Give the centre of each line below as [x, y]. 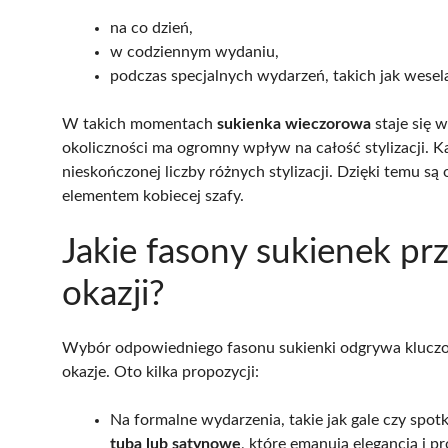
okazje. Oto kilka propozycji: [160, 371]
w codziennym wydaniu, [194, 51]
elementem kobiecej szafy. [153, 195]
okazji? [113, 294]
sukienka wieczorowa [294, 123]
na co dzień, [151, 27]
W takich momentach [139, 123]
